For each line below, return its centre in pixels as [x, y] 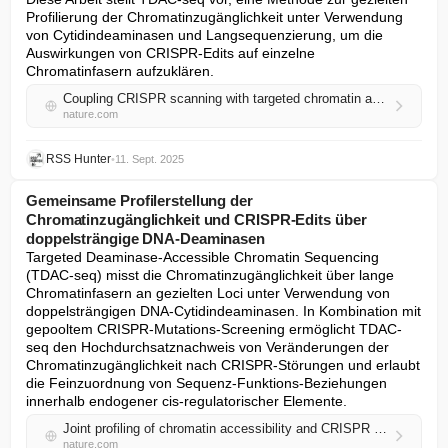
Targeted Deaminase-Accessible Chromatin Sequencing [202, 257]
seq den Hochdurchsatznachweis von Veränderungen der [207, 347]
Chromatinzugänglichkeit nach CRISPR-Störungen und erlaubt [223, 365]
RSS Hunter [78, 159]
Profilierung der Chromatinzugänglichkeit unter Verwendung [214, 17]
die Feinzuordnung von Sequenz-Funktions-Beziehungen [206, 383]
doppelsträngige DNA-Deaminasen [145, 238]
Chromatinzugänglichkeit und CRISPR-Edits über [196, 219]
